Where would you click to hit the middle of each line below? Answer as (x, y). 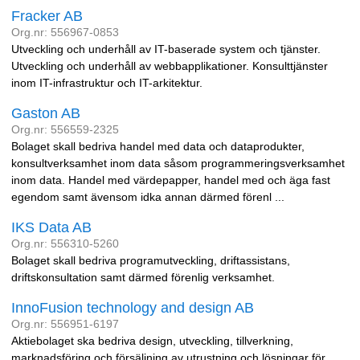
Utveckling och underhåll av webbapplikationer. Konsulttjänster (170, 66)
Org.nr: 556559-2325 (65, 129)
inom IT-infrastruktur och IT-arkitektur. (107, 83)
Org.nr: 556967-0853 (65, 32)
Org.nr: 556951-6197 (65, 324)
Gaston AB (46, 113)
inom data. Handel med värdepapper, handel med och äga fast (171, 180)
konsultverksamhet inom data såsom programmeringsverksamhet (178, 163)
